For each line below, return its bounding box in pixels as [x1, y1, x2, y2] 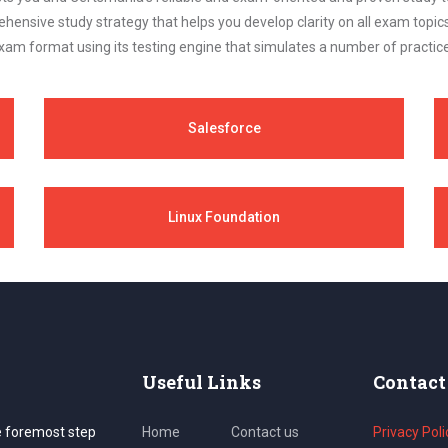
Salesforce [187, 119, 261, 136]
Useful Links [141, 369, 261, 394]
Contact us [231, 423, 299, 440]
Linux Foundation [168, 208, 280, 225]
